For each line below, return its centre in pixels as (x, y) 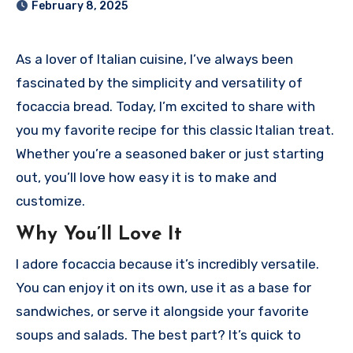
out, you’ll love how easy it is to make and (146, 177)
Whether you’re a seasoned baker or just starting (170, 153)
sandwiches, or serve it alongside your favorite (162, 312)
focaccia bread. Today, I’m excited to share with (165, 106)
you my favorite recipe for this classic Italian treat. (175, 130)
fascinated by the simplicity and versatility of (159, 82)
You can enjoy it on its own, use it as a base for (163, 288)
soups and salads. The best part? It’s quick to (158, 335)
